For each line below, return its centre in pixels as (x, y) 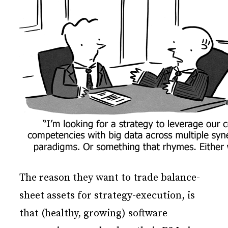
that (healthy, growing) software (93, 214)
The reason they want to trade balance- (110, 178)
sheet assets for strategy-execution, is (107, 196)
